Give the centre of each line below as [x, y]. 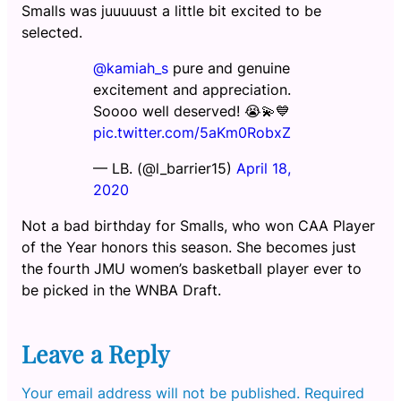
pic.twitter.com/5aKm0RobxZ [192, 132]
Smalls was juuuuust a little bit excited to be [171, 11]
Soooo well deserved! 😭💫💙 [192, 111]
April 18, [264, 168]
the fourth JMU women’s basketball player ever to [192, 269]
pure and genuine [229, 68]
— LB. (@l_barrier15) [165, 168]
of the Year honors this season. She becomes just [189, 247]
